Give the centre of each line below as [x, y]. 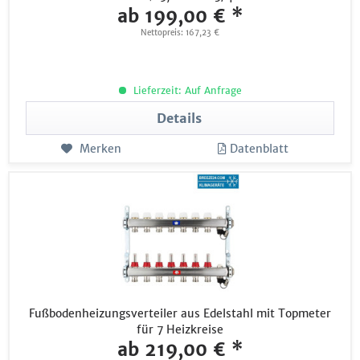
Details [180, 119]
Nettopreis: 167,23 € [180, 33]
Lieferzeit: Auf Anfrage [186, 91]
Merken [100, 149]
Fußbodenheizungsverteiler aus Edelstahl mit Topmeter [180, 314]
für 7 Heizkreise [180, 330]
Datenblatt [260, 149]
